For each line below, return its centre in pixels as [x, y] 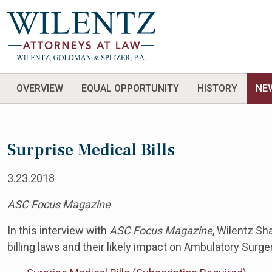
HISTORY [217, 88]
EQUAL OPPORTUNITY [130, 88]
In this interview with [58, 230]
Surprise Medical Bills [91, 150]
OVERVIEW [40, 88]
